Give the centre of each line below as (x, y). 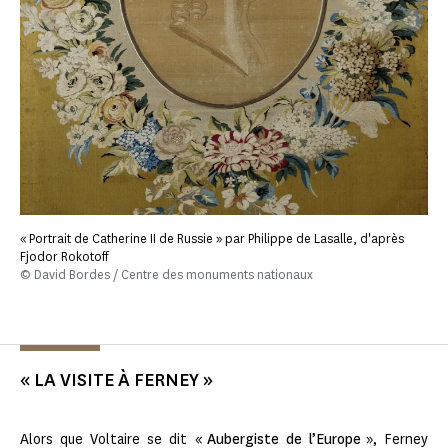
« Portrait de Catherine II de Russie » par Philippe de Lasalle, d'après (212, 238)
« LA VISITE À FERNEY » (116, 379)
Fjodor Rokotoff (64, 256)
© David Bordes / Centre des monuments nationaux (166, 274)
